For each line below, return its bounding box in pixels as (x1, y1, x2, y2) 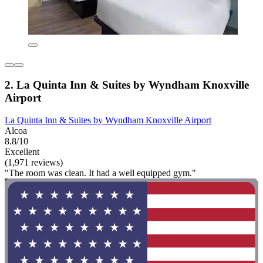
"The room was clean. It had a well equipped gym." (5, 168, 196, 178)
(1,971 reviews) (5, 157, 63, 168)
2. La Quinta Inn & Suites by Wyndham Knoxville (5, 78, 249, 91)
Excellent (5, 147, 39, 157)
